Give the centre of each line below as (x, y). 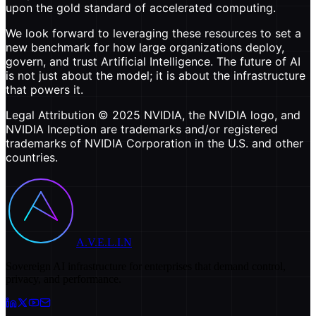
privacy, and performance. (63, 279)
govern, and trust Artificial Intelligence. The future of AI (153, 61)
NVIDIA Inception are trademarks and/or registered (142, 129)
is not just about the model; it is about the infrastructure (156, 75)
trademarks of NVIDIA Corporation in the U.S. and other (154, 143)
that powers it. (44, 89)
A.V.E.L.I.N (104, 242)
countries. (32, 157)
